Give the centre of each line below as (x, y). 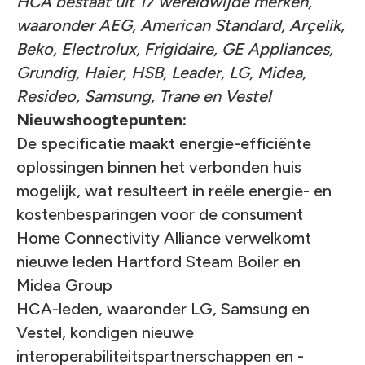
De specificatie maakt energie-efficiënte (164, 143)
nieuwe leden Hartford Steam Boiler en (158, 262)
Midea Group (64, 285)
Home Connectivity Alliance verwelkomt (164, 238)
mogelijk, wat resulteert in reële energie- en (174, 191)
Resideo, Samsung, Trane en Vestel (144, 96)
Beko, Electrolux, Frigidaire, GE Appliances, (175, 49)
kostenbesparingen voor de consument (160, 214)
